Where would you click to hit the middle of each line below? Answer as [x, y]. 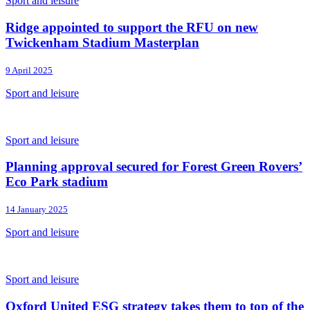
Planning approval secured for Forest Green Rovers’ [154, 167]
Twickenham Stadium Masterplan [102, 43]
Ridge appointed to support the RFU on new [132, 28]
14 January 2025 [37, 210]
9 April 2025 [29, 70]
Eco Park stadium [57, 182]
